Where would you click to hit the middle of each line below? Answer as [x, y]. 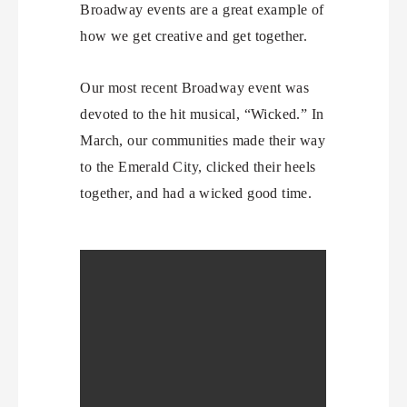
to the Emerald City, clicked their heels [198, 166]
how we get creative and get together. [194, 35]
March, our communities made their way [203, 140]
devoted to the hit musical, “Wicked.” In [202, 114]
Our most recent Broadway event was [194, 87]
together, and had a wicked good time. [196, 193]
